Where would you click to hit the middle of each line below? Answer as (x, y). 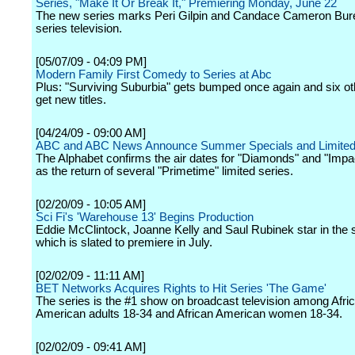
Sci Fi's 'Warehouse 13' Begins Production (145, 217)
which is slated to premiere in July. (124, 242)
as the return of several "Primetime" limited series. (164, 171)
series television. (79, 29)
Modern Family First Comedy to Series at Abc (154, 74)
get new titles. (71, 100)
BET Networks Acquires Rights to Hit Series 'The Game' (181, 288)
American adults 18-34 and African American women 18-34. (189, 314)
